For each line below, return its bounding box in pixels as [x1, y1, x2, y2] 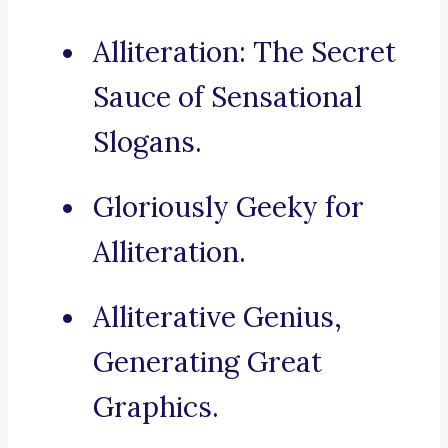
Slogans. [93, 124, 202, 161]
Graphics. [93, 389, 219, 426]
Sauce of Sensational [93, 79, 362, 116]
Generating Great [93, 344, 322, 381]
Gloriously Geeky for [93, 189, 364, 226]
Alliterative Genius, [93, 299, 342, 336]
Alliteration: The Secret [93, 34, 396, 71]
